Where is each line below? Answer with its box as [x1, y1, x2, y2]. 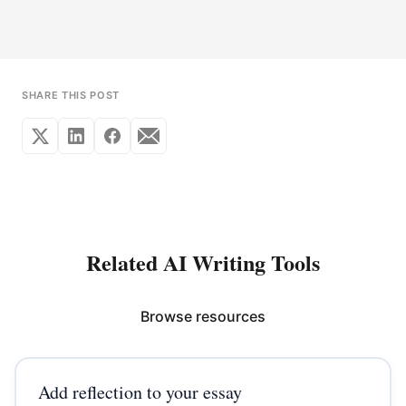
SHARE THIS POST [22, 89, 120, 101]
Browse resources [140, 307, 266, 325]
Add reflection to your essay [37, 379, 242, 404]
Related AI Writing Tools [86, 246, 320, 278]
